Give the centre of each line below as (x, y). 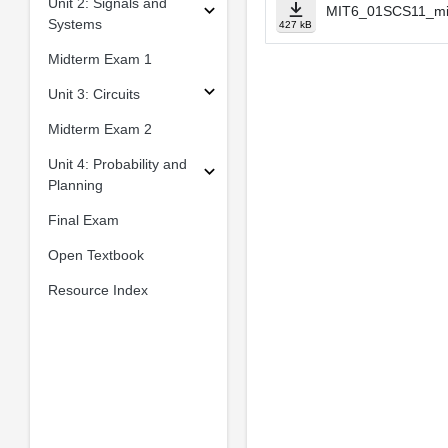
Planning (75, 184)
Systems (74, 23)
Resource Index (97, 289)
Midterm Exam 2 (99, 128)
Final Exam (83, 219)
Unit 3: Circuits (93, 93)
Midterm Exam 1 (99, 58)
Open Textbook (95, 254)
